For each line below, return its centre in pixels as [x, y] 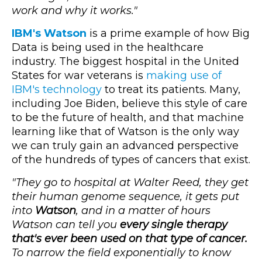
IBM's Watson [49, 34]
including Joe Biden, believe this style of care [130, 104]
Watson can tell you [64, 225]
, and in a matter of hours [143, 211]
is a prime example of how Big [168, 34]
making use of [184, 76]
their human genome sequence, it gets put [125, 197]
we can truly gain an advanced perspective [125, 146]
